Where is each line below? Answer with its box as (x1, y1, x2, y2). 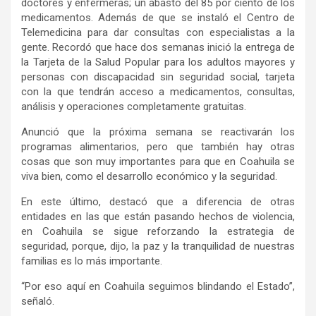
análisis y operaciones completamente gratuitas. (21, 100, 246, 114)
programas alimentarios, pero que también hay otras (21, 140, 295, 154)
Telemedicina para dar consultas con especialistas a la (21, 26, 295, 39)
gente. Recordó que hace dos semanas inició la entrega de (21, 41, 295, 54)
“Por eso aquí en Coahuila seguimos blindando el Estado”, (21, 280, 295, 293)
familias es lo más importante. (21, 255, 162, 268)
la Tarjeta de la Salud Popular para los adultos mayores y (21, 56, 295, 69)
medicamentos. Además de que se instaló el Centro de (21, 11, 295, 25)
